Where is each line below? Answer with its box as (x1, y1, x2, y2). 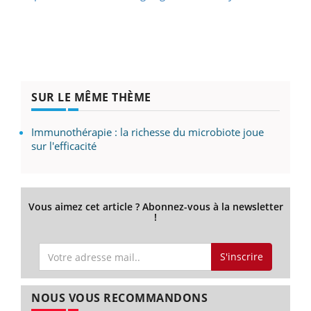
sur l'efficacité (31, 138, 96, 153)
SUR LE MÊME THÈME (31, 89, 151, 105)
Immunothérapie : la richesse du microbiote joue (31, 124, 264, 139)
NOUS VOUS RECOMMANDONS (31, 290, 208, 306)
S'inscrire (219, 250, 263, 264)
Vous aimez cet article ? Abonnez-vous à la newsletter (28, 199, 283, 213)
